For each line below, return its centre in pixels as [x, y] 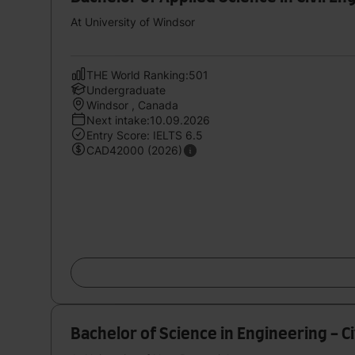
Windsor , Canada [132, 105]
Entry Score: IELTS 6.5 [145, 135]
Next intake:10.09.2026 [148, 120]
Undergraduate [126, 90]
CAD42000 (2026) [134, 150]
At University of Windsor [133, 21]
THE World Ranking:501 [147, 74]
